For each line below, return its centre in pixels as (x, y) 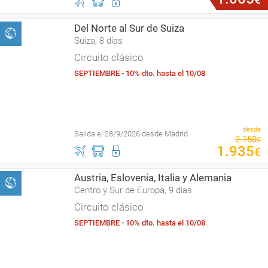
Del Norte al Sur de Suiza (129, 28)
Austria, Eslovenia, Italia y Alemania (153, 178)
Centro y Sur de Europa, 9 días (133, 190)
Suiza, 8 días (98, 41)
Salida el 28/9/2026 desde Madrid (131, 134)
